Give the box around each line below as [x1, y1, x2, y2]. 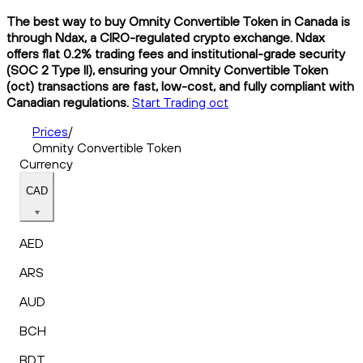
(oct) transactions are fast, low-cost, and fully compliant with [6, 77, 354, 94]
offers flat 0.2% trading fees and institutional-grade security [6, 45, 345, 62]
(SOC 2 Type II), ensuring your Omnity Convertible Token [6, 61, 328, 78]
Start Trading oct [132, 93, 228, 110]
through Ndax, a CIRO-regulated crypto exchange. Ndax [6, 28, 325, 45]
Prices [32, 122, 68, 139]
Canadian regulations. [6, 93, 129, 110]
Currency [19, 155, 73, 172]
